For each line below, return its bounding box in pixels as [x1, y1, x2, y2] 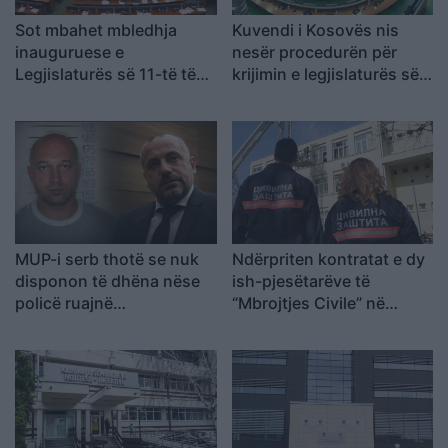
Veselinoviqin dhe [15, 315, 150, 336]
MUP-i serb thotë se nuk [15, 249, 199, 270]
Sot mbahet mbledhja [15, 19, 177, 40]
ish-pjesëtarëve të [231, 271, 370, 292]
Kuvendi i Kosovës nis [231, 19, 399, 40]
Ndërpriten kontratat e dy [231, 249, 425, 270]
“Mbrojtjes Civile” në [231, 293, 385, 314]
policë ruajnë [15, 293, 113, 314]
